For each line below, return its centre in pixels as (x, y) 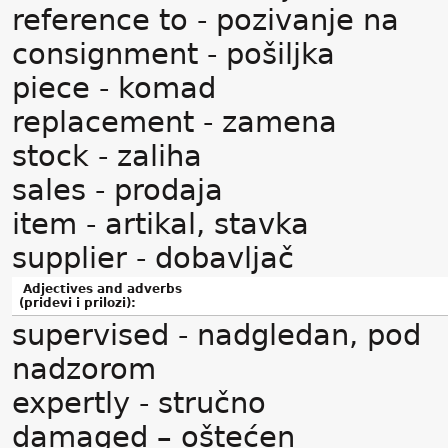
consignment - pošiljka (173, 54)
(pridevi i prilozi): (77, 303)
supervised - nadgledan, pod (216, 335)
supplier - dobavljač (153, 258)
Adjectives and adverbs (100, 289)
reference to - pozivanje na (205, 20)
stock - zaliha (107, 156)
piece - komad (114, 88)
